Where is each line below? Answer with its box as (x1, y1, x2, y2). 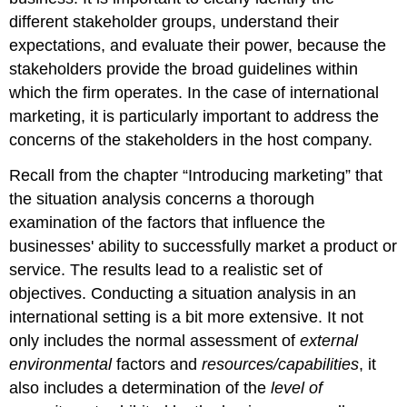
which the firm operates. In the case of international (9, 83, 380, 102)
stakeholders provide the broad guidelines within (9, 59, 359, 78)
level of (271, 378, 323, 397)
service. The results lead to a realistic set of (9, 260, 323, 279)
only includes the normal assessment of (9, 331, 301, 350)
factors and (112, 354, 203, 373)
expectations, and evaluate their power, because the (9, 35, 387, 55)
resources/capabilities (202, 354, 360, 373)
